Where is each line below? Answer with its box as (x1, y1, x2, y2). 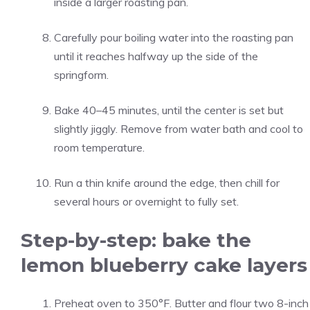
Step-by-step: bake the (21, 228, 251, 252)
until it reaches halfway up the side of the (54, 49, 258, 63)
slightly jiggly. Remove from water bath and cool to (54, 122, 303, 136)
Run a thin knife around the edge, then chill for (54, 176, 280, 190)
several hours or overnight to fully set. (54, 194, 239, 208)
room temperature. (54, 140, 145, 154)
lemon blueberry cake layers (21, 253, 307, 277)
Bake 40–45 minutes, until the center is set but (54, 103, 284, 117)
